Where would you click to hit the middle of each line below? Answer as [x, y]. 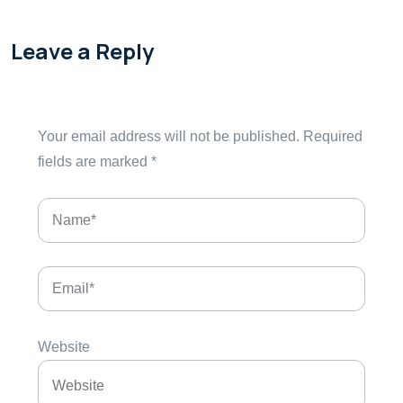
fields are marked [94, 161]
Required [333, 136]
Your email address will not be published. [169, 136]
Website [64, 347]
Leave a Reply [82, 51]
